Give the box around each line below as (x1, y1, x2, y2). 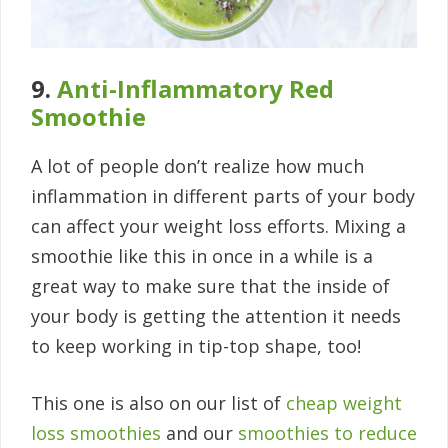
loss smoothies (31, 421, 161, 446)
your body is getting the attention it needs (31, 304, 401, 329)
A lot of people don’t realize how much (31, 154, 364, 179)
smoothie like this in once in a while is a (31, 244, 373, 269)
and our (161, 421, 238, 446)
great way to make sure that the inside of (31, 274, 390, 299)
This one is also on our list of (31, 391, 286, 416)
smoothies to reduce (238, 421, 417, 446)
